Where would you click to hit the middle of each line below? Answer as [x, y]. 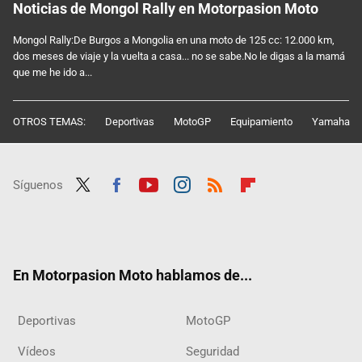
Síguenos [38, 185]
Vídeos [37, 351]
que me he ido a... [53, 72]
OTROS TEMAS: [49, 121]
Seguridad [213, 351]
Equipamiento [261, 121]
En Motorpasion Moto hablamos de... [133, 275]
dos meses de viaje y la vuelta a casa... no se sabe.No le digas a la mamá [179, 56]
